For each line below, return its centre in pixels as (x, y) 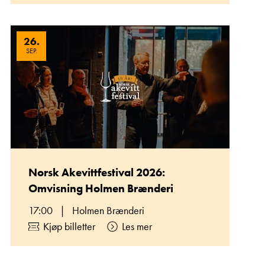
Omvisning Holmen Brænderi (101, 188)
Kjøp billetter (69, 226)
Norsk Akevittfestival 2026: (97, 172)
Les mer (137, 226)
